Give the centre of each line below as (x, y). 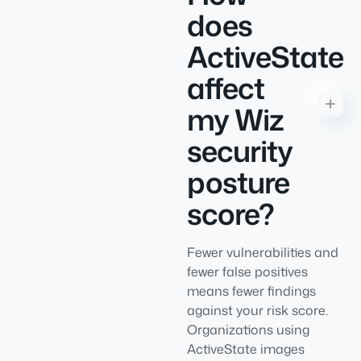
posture (238, 183)
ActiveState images (246, 349)
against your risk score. (257, 310)
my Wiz (235, 120)
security (240, 151)
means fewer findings (251, 291)
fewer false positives (247, 272)
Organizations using (248, 330)
